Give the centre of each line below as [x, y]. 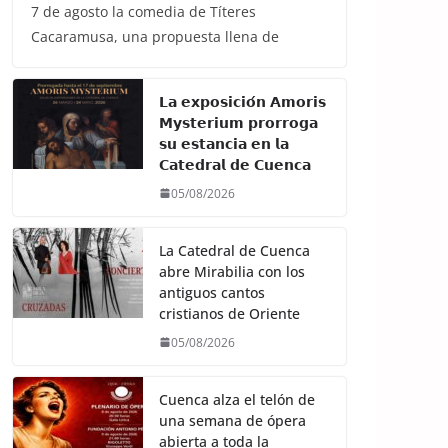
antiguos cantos [212, 292]
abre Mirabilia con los [232, 271]
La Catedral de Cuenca [234, 250]
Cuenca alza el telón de [237, 399]
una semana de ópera [232, 420]
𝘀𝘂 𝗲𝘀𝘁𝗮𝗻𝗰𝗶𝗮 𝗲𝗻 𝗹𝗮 [224, 143]
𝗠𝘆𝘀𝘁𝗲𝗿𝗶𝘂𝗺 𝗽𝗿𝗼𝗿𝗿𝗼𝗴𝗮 [238, 122]
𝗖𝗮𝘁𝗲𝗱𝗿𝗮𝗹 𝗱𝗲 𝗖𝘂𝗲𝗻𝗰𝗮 [235, 164]
